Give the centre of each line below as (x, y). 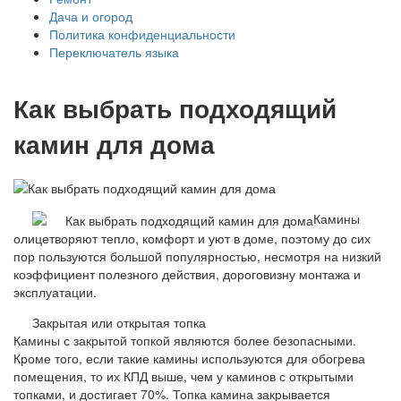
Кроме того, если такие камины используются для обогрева (189, 358)
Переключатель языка (114, 52)
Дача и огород (91, 16)
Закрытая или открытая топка (119, 322)
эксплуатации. (55, 291)
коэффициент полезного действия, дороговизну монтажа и (187, 273)
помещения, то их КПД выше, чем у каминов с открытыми (183, 375)
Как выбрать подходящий (175, 107)
